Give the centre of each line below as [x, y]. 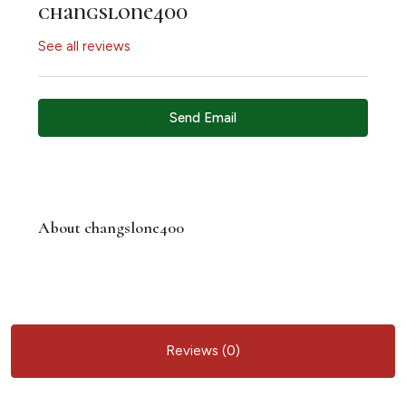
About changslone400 [111, 227]
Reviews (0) [203, 351]
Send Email [203, 118]
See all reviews [84, 46]
